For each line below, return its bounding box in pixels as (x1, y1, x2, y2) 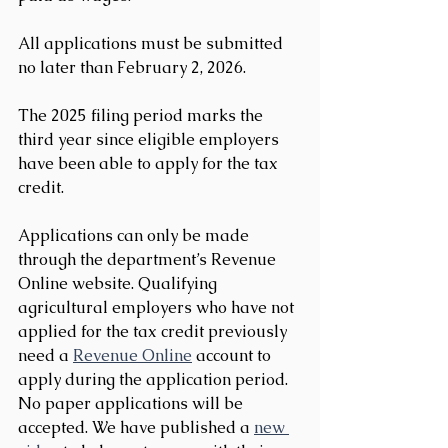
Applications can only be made (18, 224, 253, 246)
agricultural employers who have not (18, 296, 298, 318)
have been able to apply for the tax (18, 152, 282, 174)
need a (18, 344, 73, 366)
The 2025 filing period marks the (18, 104, 267, 126)
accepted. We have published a (18, 416, 254, 438)
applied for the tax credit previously (18, 320, 291, 342)
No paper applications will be (18, 392, 247, 414)
